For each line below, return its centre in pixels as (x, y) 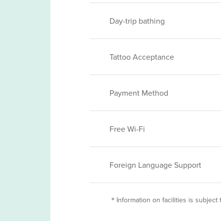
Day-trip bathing (137, 21)
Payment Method (139, 93)
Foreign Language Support (155, 165)
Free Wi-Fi (127, 129)
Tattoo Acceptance (142, 57)
